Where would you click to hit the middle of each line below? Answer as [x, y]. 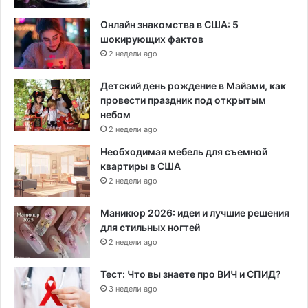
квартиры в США [141, 166]
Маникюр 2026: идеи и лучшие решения [195, 212]
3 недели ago [133, 288]
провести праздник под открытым [183, 100]
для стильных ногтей [150, 227]
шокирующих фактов [152, 38]
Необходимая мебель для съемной [184, 151]
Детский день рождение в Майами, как [193, 85]
